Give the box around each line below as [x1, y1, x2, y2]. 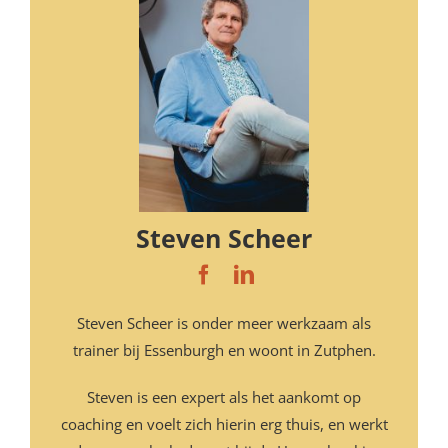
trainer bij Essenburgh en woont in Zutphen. [72, 339, 376, 360]
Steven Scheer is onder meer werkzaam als [77, 312, 371, 333]
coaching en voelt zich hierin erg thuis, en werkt [60, 413, 388, 434]
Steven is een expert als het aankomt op [87, 386, 361, 407]
